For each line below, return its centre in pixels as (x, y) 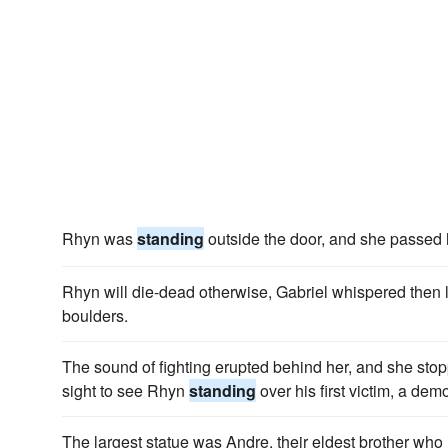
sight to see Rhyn (125, 390)
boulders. (95, 315)
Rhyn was (99, 238)
